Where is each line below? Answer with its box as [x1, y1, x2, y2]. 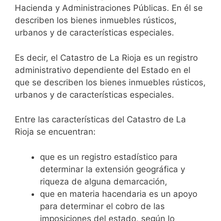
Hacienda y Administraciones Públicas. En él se [15, 3, 203, 13]
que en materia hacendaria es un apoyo [40, 188, 197, 199]
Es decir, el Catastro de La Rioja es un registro [15, 52, 198, 63]
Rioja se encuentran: [15, 127, 96, 137]
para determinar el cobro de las [40, 201, 165, 211]
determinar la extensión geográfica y [40, 164, 185, 174]
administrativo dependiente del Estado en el [15, 65, 190, 75]
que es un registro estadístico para [40, 151, 178, 162]
